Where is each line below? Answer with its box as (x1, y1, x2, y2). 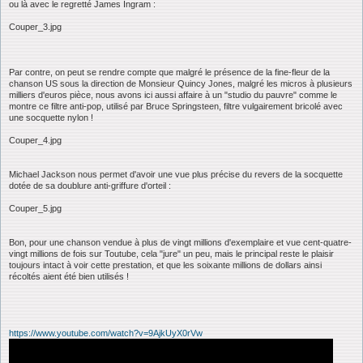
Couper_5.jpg (9, 203, 62, 213)
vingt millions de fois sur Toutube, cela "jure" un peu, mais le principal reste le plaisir (9, 248, 334, 258)
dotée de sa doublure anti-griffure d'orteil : (9, 180, 171, 190)
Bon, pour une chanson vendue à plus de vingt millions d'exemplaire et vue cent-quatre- (9, 237, 352, 247)
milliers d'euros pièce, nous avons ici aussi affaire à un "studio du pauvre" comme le (9, 89, 337, 100)
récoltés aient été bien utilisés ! (9, 271, 129, 281)
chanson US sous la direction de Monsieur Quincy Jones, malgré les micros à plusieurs (9, 78, 352, 88)
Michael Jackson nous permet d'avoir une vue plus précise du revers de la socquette (9, 169, 343, 179)
